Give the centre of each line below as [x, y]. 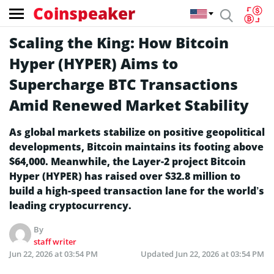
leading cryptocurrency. [70, 206]
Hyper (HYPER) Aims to [94, 63]
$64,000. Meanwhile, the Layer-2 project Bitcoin [128, 161]
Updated [158, 254]
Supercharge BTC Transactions [124, 84]
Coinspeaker [84, 13]
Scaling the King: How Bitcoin [119, 43]
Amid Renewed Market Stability [129, 105]
